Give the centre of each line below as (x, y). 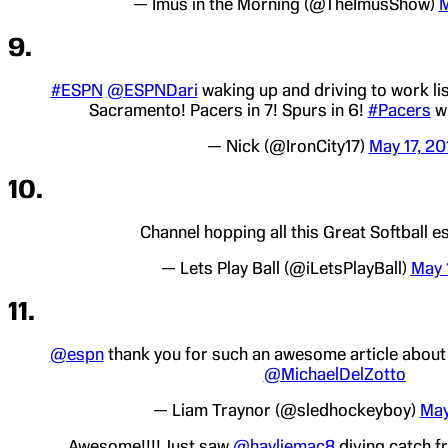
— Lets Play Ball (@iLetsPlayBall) (285, 268)
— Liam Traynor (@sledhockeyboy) (286, 409)
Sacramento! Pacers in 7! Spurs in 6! (228, 110)
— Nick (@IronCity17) (287, 146)
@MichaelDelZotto (334, 373)
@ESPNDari (152, 90)
